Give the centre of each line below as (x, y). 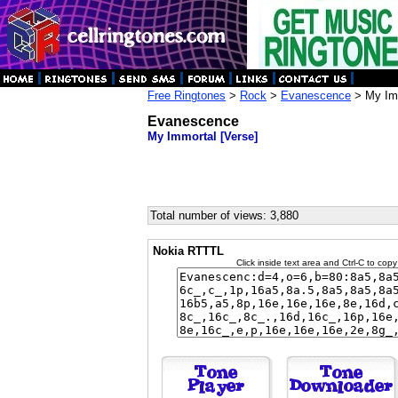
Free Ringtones (187, 96)
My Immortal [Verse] (203, 136)
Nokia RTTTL (188, 251)
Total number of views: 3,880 (224, 215)
